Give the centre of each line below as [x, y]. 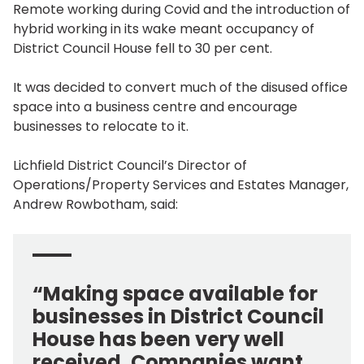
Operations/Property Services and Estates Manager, [181, 185]
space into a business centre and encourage [155, 107]
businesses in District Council [178, 317]
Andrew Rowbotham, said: [95, 205]
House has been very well [158, 340]
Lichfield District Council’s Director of [130, 166]
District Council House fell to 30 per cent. [143, 49]
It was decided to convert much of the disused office [180, 88]
